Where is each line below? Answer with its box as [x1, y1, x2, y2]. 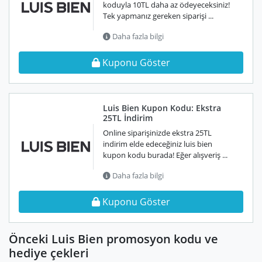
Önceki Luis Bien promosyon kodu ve [9, 231, 218, 247]
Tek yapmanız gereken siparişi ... [103, 11, 213, 21]
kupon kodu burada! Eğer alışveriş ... [103, 150, 227, 160]
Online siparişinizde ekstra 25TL [103, 127, 212, 138]
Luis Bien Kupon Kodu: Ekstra [103, 102, 221, 113]
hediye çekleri [9, 245, 89, 261]
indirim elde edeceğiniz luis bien [103, 139, 212, 149]
